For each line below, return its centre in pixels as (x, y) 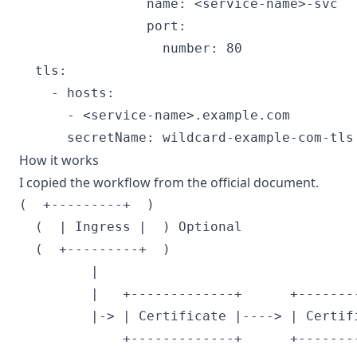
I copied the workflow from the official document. (169, 182)
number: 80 (131, 48)
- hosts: (67, 93)
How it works (59, 160)
